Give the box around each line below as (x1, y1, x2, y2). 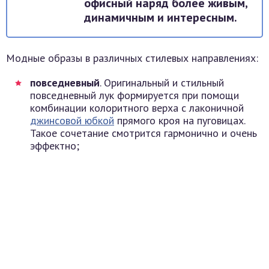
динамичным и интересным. (84, 10, 237, 26)
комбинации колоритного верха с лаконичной (30, 101, 244, 115)
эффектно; (30, 139, 79, 153)
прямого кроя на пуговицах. (114, 113, 245, 128)
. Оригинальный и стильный (100, 76, 224, 90)
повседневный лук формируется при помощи (30, 88, 239, 103)
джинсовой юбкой (30, 113, 114, 128)
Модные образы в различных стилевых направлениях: (6, 51, 258, 65)
